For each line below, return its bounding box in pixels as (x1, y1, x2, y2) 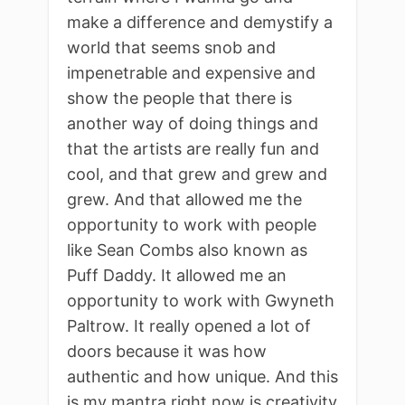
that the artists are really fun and (67, 138, 319, 158)
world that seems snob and (67, 37, 276, 57)
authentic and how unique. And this (67, 366, 338, 386)
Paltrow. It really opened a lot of (67, 316, 311, 335)
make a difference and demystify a (67, 12, 333, 32)
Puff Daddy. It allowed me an (67, 265, 287, 285)
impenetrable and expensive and (67, 62, 316, 82)
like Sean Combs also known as (67, 240, 307, 259)
